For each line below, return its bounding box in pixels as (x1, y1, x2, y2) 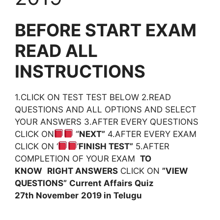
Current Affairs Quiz (69, 178, 154, 188)
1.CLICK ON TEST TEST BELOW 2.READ (15, 92, 171, 102)
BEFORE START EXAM (15, 19, 196, 40)
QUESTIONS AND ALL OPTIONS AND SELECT (15, 104, 196, 114)
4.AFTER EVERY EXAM (105, 129, 196, 139)
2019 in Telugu (81, 190, 142, 200)
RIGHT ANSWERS (47, 165, 118, 176)
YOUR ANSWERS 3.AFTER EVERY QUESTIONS (15, 116, 198, 127)
